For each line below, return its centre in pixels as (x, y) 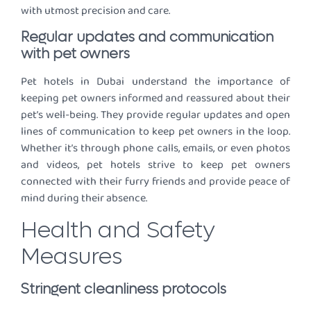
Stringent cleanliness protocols (124, 289)
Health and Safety (118, 230)
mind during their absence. (84, 199)
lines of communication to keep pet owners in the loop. (155, 132)
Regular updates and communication (147, 38)
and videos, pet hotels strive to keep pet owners (155, 165)
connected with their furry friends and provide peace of (155, 182)
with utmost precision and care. (95, 10)
